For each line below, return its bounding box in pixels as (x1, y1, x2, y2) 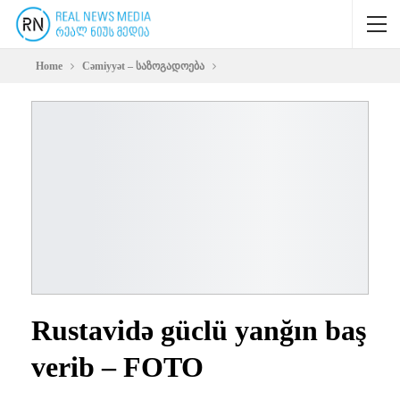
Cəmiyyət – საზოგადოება (82, 60, 204, 72)
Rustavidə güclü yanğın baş (31, 313, 366, 346)
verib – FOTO (31, 350, 204, 383)
